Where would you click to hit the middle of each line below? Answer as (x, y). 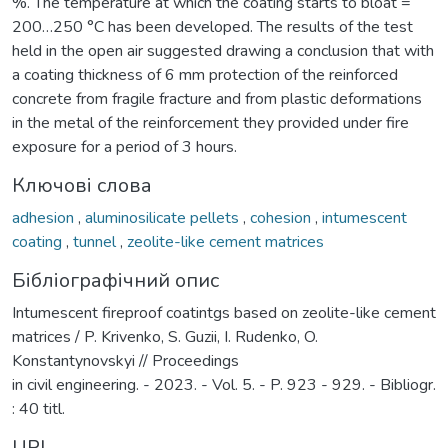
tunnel (96, 241)
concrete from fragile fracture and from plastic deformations (217, 98)
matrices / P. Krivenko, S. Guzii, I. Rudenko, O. (165, 336)
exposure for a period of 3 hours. (124, 146)
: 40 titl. (38, 408)
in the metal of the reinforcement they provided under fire (210, 122)
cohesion (282, 217)
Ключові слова (82, 185)
